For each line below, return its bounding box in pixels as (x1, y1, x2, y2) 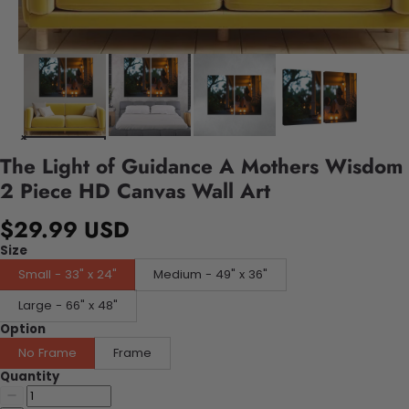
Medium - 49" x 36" (153, 265, 267, 283)
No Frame (18, 343, 77, 362)
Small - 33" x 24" (18, 265, 117, 283)
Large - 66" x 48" (18, 296, 118, 314)
